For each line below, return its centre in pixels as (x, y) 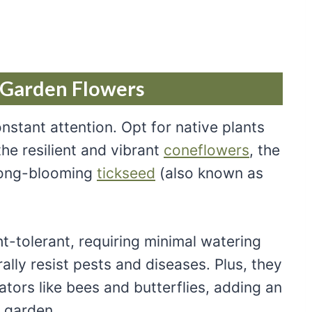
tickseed (126, 173)
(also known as (209, 173)
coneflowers (206, 150)
